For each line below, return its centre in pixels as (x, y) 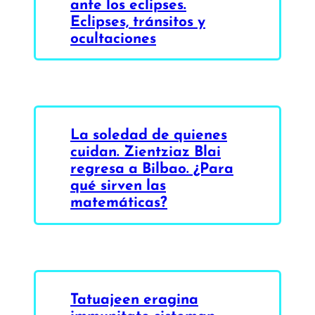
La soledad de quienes (149, 134)
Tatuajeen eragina (134, 298)
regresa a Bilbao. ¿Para (152, 168)
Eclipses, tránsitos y (138, 21)
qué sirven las (118, 185)
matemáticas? (119, 202)
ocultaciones (113, 38)
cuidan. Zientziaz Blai (146, 151)
